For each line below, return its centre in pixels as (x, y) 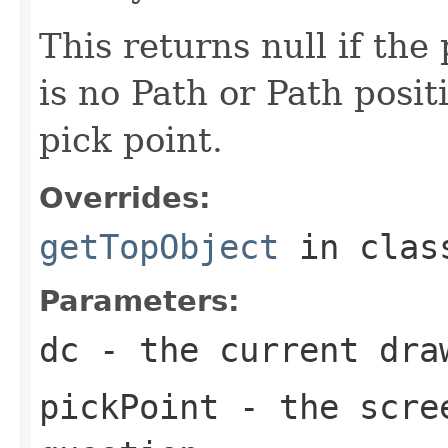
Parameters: (139, 300)
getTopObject (159, 246)
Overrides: (125, 197)
